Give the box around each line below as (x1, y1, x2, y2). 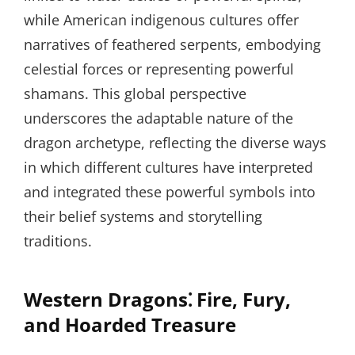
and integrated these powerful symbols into (24, 182, 315, 201)
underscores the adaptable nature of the (24, 109, 293, 128)
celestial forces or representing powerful (24, 59, 294, 78)
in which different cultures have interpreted (24, 158, 313, 177)
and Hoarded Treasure (24, 311, 236, 338)
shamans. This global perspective (24, 84, 246, 103)
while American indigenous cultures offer (24, 10, 299, 29)
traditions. (24, 231, 92, 250)
